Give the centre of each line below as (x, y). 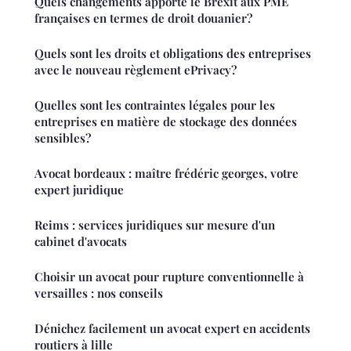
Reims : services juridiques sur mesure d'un (155, 224)
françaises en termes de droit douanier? (143, 18)
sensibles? (63, 138)
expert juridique (79, 189)
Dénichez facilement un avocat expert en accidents (172, 328)
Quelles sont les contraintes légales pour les (155, 105)
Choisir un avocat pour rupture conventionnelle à (169, 276)
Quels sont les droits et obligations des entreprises (173, 53)
